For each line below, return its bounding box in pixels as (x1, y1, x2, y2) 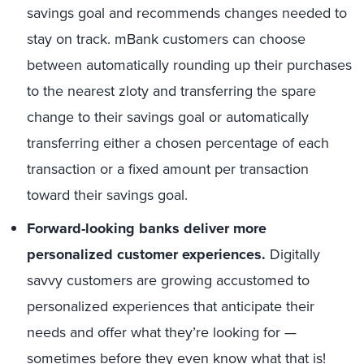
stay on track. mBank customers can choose (27, 28, 305, 50)
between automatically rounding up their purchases (27, 54, 352, 76)
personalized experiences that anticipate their (27, 296, 314, 317)
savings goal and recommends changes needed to (27, 2, 347, 24)
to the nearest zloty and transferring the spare (27, 80, 316, 102)
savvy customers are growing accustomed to (27, 270, 310, 291)
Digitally (270, 244, 320, 265)
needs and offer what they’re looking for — (27, 322, 297, 343)
